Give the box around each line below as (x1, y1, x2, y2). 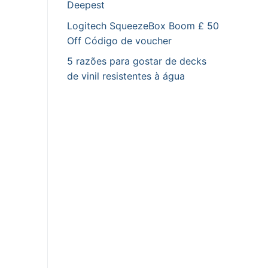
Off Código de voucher (67, 34, 172, 47)
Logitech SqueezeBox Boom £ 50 (67, 19, 219, 32)
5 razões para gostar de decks (67, 55, 206, 68)
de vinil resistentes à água (67, 70, 185, 83)
